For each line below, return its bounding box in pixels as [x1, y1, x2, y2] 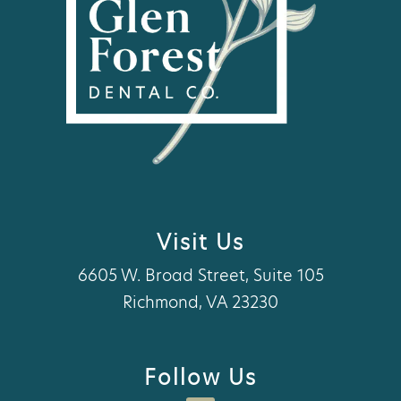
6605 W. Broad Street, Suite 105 [77, 264, 324, 287]
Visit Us [157, 228, 244, 258]
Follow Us [144, 363, 257, 393]
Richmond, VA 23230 [123, 291, 278, 314]
